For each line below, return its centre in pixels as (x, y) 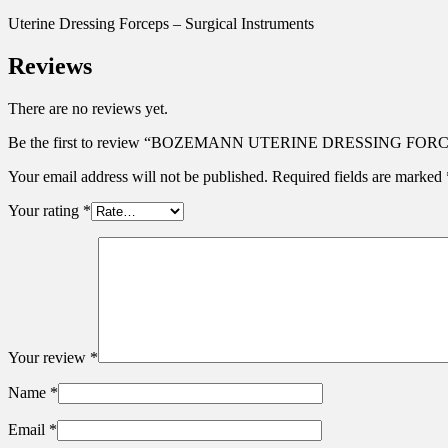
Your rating (45, 210)
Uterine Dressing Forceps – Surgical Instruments (161, 24)
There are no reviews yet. (88, 108)
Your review (49, 357)
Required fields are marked (359, 176)
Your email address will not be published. (138, 176)
